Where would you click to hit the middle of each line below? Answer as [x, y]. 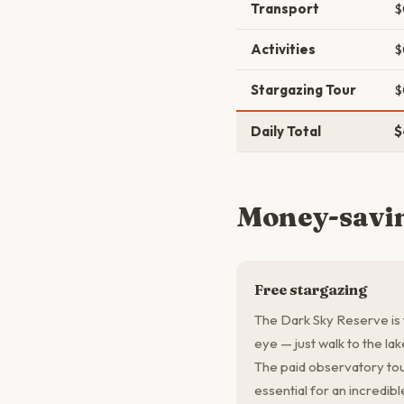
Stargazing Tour [303, 90]
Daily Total [286, 131]
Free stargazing [311, 289]
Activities [283, 49]
